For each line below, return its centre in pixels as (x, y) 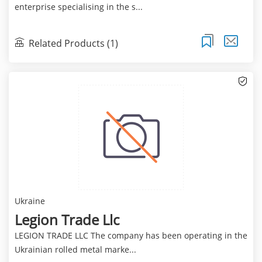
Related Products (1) (73, 43)
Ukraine (30, 201)
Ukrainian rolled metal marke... (75, 249)
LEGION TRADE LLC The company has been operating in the (131, 235)
